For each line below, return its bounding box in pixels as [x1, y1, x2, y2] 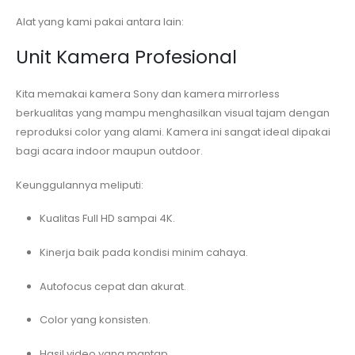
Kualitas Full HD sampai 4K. [39, 211, 175, 227]
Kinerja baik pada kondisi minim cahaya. [39, 245, 248, 261]
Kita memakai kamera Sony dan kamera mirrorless [16, 86, 280, 102]
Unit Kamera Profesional [16, 44, 237, 71]
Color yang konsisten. [39, 312, 151, 328]
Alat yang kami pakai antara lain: [16, 13, 184, 29]
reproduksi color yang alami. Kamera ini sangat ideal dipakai [16, 124, 330, 140]
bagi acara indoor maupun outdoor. [16, 143, 203, 159]
